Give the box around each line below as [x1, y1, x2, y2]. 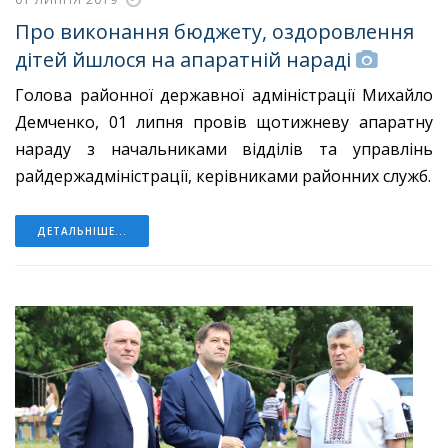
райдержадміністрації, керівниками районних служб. [15, 164, 431, 187]
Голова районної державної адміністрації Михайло [15, 83, 433, 106]
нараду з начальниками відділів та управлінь [15, 137, 433, 160]
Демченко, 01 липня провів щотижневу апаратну [15, 110, 433, 133]
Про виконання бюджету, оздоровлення [15, 17, 414, 45]
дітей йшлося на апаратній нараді [15, 45, 356, 73]
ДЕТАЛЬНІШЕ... [37, 223, 127, 238]
